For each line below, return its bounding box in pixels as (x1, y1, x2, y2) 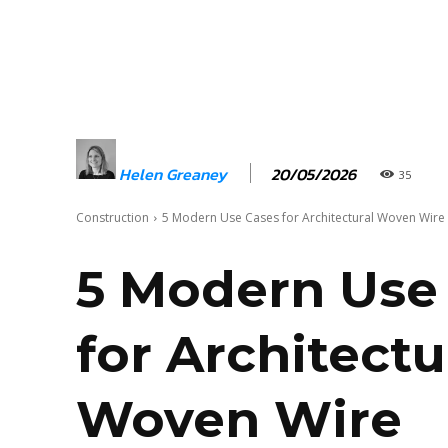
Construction (76, 209, 149, 227)
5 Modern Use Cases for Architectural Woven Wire (162, 209, 445, 227)
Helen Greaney (119, 161, 227, 186)
